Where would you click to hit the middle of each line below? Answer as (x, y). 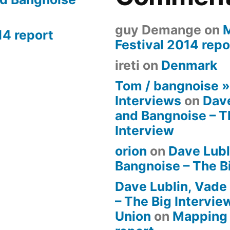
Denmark (189, 65)
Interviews (148, 100)
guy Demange (158, 30)
